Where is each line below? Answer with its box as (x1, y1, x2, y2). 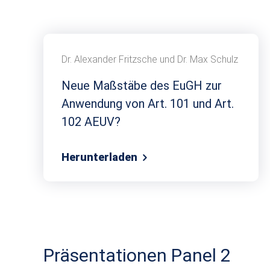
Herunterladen (61, 151, 140, 164)
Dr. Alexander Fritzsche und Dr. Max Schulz (61, 53, 238, 65)
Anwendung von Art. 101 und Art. (61, 96, 234, 111)
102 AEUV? (61, 114, 121, 129)
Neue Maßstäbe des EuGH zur (61, 78, 222, 93)
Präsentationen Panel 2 (43, 245, 231, 266)
